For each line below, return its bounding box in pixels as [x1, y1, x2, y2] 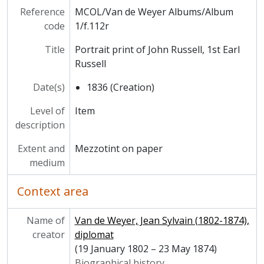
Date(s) [32, 81, 65, 94]
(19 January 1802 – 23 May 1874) [74, 242, 217, 255]
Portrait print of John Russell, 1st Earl [74, 43, 240, 56]
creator [32, 228, 65, 241]
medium [29, 156, 65, 169]
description [15, 118, 65, 131]
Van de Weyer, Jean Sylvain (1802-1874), [74, 214, 249, 227]
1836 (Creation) [86, 81, 154, 94]
